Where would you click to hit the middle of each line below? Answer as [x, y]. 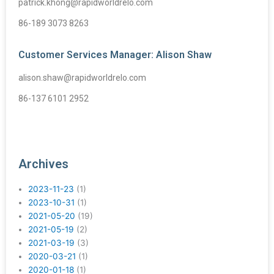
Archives [43, 164]
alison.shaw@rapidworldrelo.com [82, 77]
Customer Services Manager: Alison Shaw [115, 54]
